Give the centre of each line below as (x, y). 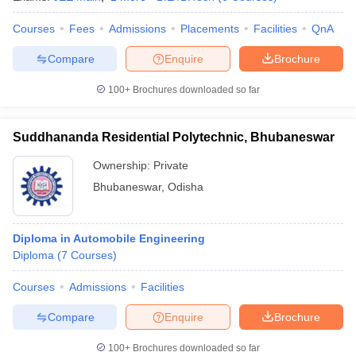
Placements (210, 29)
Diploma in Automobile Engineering (109, 238)
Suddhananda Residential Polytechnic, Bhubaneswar (174, 137)
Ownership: (123, 165)
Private (171, 165)
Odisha (186, 187)
